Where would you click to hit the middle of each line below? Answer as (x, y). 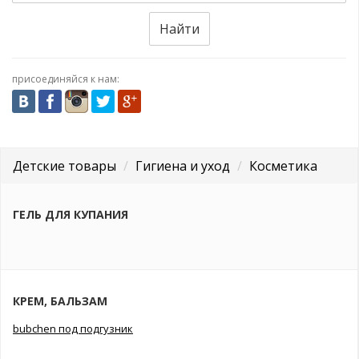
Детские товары (65, 165)
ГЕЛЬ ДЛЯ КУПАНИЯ (71, 214)
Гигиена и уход (183, 165)
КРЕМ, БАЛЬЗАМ (60, 301)
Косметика (283, 165)
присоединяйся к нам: (66, 79)
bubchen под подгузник (73, 329)
